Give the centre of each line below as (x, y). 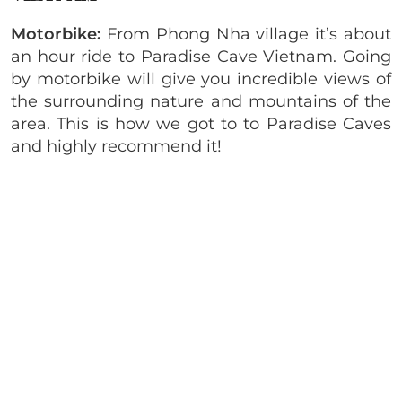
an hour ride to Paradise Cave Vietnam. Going (201, 56)
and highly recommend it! (118, 146)
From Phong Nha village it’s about (249, 34)
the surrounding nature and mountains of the (201, 101)
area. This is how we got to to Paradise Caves (201, 123)
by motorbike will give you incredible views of (201, 79)
